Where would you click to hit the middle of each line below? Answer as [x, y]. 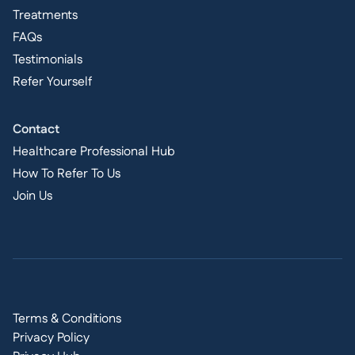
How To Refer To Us [67, 174]
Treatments [45, 16]
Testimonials [48, 60]
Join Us [32, 197]
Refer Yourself [52, 82]
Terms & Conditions [67, 319]
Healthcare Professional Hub [94, 152]
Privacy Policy [51, 338]
